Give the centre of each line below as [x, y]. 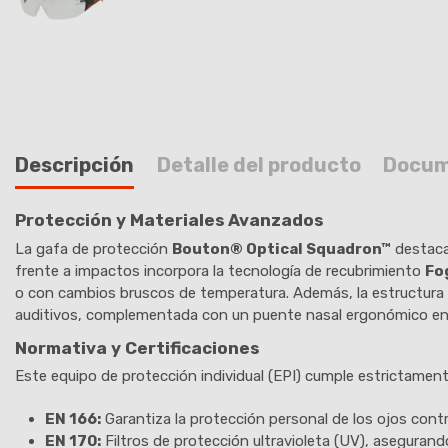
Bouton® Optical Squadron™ [281, 248]
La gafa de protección [93, 248]
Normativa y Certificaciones [137, 347]
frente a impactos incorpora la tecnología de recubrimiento [220, 270]
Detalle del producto [258, 164]
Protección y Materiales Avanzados [169, 220]
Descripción [74, 164]
